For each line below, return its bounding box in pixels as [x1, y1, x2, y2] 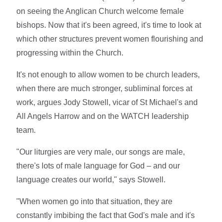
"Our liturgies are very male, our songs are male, [16, 147, 185, 156]
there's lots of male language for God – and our [16, 161, 180, 170]
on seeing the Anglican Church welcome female [16, 6, 184, 15]
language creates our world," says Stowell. [16, 175, 166, 184]
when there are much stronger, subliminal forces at [16, 84, 193, 93]
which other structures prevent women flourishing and [16, 34, 204, 43]
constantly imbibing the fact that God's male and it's [16, 211, 195, 220]
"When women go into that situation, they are [16, 197, 173, 206]
